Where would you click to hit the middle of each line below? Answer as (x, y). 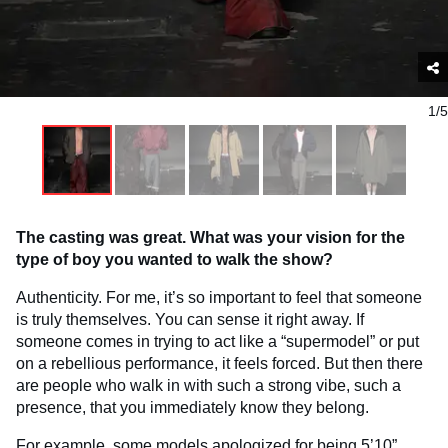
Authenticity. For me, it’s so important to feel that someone (219, 297)
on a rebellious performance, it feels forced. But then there (219, 363)
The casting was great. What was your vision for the (210, 237)
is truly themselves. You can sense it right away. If (190, 319)
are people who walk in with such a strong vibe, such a (208, 385)
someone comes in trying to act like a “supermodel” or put (217, 341)
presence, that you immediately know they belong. (192, 407)
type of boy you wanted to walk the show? (174, 259)
